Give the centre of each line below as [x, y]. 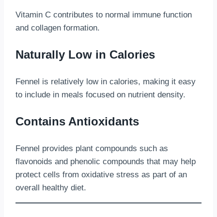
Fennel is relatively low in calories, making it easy [106, 82]
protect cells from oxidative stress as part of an [101, 175]
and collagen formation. [58, 28]
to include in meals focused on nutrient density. [101, 95]
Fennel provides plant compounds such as [92, 149]
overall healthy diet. [51, 188]
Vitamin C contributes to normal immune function [104, 15]
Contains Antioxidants [77, 122]
